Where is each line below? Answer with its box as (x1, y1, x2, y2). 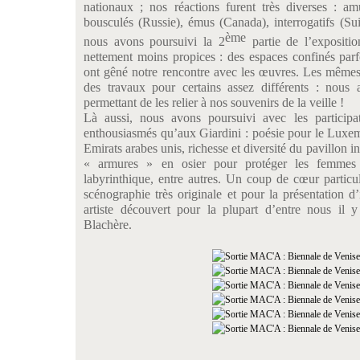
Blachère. (84, 218, 132, 231)
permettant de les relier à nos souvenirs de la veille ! (84, 96, 344, 109)
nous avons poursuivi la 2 (84, 35, 225, 48)
